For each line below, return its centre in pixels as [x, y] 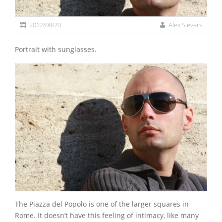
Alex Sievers [185, 25]
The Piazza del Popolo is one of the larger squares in [102, 204]
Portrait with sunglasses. [58, 50]
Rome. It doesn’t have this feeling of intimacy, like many [107, 216]
